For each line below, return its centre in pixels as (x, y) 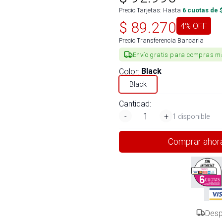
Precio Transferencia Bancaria (161, 40)
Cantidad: (135, 104)
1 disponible (191, 116)
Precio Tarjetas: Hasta (150, 10)
